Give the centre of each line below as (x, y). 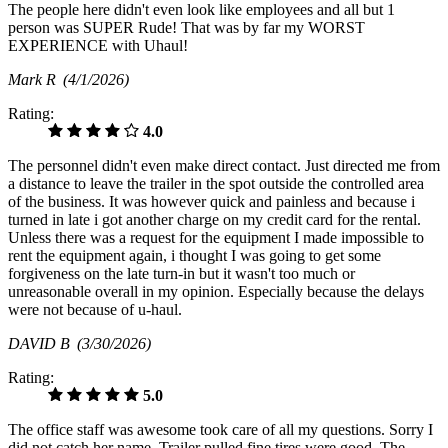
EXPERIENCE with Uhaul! (98, 46)
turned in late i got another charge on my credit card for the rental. (214, 220)
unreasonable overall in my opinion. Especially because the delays (216, 292)
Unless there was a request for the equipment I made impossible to (216, 238)
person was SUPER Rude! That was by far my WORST (186, 28)
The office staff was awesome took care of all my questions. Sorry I (220, 430)
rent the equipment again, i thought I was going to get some (194, 256)
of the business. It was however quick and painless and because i (211, 202)
